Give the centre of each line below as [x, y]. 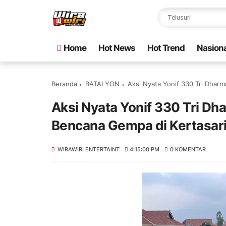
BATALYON [102, 84]
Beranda [64, 84]
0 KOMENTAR [188, 149]
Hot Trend [166, 48]
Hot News [117, 48]
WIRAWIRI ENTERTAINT [89, 149]
